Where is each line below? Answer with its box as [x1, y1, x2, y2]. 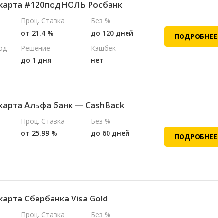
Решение [21, 43, 51, 53]
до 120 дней [91, 28, 133, 37]
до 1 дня [21, 55, 52, 65]
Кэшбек [91, 43, 116, 53]
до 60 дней [91, 128, 129, 138]
